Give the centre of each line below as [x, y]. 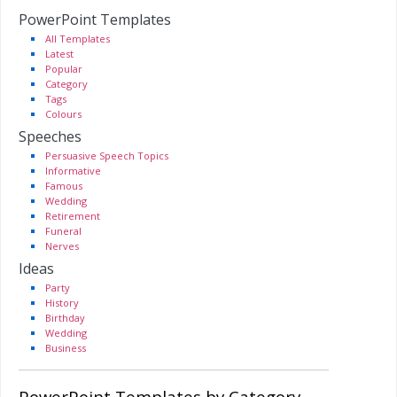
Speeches [50, 136]
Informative [73, 171]
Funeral [63, 231]
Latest [59, 54]
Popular [64, 69]
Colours [63, 114]
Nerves [62, 246]
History [62, 303]
